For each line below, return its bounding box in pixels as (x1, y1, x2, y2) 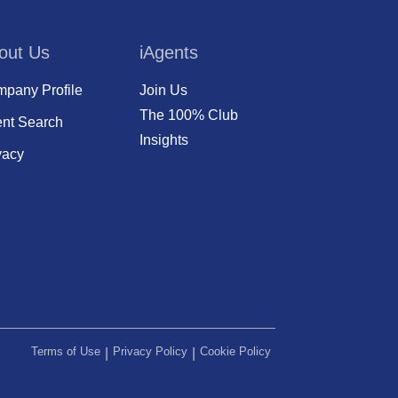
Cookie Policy (200, 344, 271, 358)
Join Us (139, 83, 187, 99)
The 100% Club (139, 107, 238, 123)
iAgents (139, 43, 198, 62)
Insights (139, 132, 188, 148)
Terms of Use (31, 344, 100, 358)
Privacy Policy (113, 344, 187, 358)
